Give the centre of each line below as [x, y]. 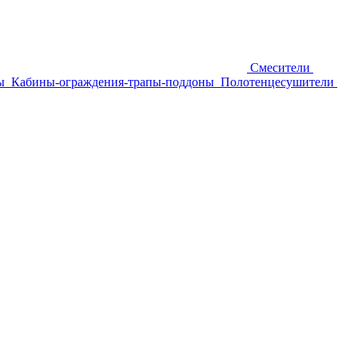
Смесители [280, 68]
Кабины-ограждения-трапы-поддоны [113, 82]
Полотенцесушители [277, 82]
